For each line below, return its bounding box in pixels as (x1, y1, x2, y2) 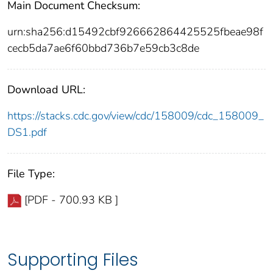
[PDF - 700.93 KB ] (24, 193, 118, 208)
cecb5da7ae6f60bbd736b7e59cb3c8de (7, 41, 199, 56)
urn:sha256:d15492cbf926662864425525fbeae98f (7, 24, 263, 40)
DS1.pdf (7, 125, 47, 140)
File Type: (7, 166, 55, 182)
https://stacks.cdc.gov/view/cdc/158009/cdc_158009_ (7, 108, 264, 124)
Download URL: (7, 82, 85, 97)
